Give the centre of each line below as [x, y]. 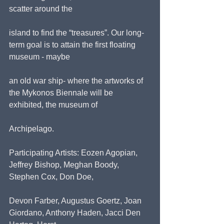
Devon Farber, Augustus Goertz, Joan [76, 201]
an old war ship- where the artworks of [77, 81]
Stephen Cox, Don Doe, [51, 177]
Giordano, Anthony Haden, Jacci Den [76, 213]
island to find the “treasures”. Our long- [76, 33]
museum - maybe [39, 57]
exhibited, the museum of [53, 105]
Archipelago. [31, 129]
